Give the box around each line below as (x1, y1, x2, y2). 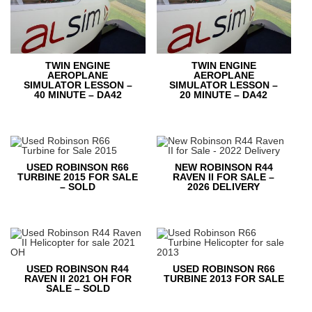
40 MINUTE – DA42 (33, 89, 122, 101)
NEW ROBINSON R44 (174, 162, 273, 173)
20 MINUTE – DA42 (180, 89, 268, 101)
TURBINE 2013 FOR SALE (163, 273, 284, 285)
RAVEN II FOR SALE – (173, 171, 275, 183)
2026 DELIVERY (187, 181, 260, 193)
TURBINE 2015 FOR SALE (17, 171, 139, 183)
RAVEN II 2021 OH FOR (24, 273, 132, 285)
